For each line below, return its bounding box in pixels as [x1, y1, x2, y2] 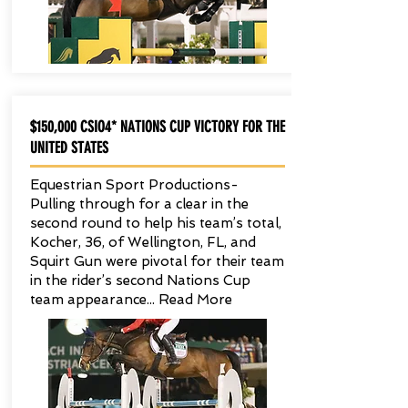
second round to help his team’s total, [29, 215, 281, 231]
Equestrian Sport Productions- [29, 177, 239, 193]
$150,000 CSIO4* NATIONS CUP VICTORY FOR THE [29, 117, 285, 136]
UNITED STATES [29, 138, 108, 157]
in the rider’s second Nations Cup [29, 272, 250, 289]
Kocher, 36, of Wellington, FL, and [29, 234, 256, 250]
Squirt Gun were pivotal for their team [29, 253, 284, 270]
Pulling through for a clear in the [29, 196, 249, 212]
